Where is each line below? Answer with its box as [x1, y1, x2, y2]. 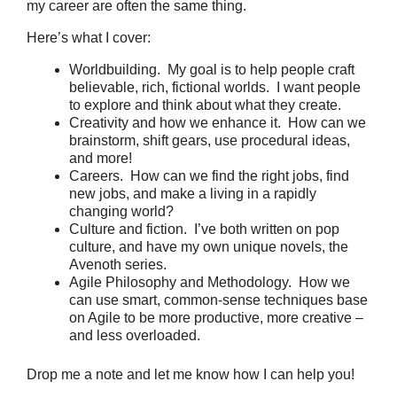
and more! [69, 151, 132, 166]
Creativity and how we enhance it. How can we [69, 115, 366, 130]
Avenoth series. [69, 257, 167, 272]
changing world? [69, 204, 174, 219]
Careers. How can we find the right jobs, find [69, 168, 349, 183]
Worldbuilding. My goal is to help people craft [69, 62, 354, 77]
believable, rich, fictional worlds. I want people [69, 80, 361, 95]
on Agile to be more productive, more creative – [69, 310, 363, 325]
